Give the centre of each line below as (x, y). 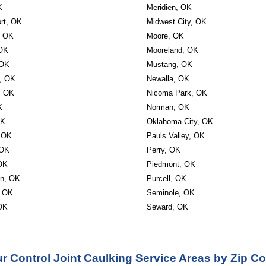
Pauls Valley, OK (175, 136)
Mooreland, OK (172, 50)
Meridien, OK (169, 7)
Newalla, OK (168, 79)
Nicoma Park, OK (177, 93)
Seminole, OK (170, 193)
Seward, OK (167, 207)
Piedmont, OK (171, 164)
